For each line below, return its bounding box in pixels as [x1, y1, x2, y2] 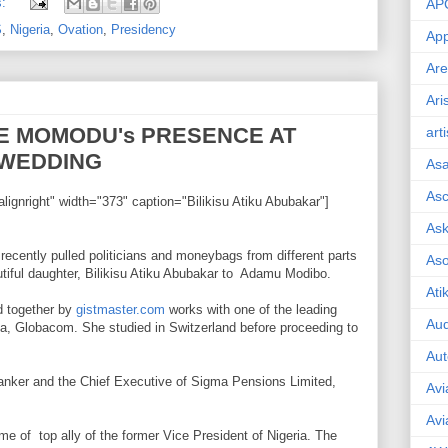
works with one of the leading [165, 301, 337, 317]
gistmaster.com [76, 301, 165, 317]
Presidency [111, 21, 176, 37]
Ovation [58, 21, 103, 37]
